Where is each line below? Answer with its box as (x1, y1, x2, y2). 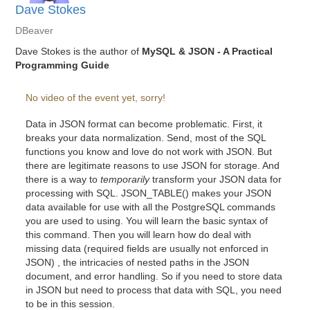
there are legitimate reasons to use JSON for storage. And (26, 160, 280, 171)
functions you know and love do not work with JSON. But (26, 146, 273, 157)
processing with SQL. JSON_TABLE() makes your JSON (26, 188, 272, 199)
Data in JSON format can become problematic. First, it (26, 118, 263, 129)
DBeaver (15, 25, 54, 36)
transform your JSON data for (149, 174, 282, 185)
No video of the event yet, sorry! (26, 92, 166, 103)
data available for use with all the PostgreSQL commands (26, 201, 276, 212)
